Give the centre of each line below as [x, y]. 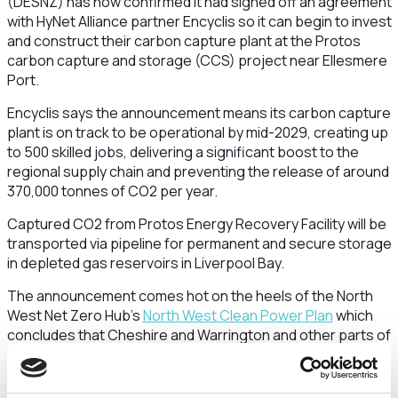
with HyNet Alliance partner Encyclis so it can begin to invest [199, 21]
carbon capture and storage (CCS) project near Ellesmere [197, 60]
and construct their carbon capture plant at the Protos [183, 41]
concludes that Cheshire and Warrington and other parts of [199, 335]
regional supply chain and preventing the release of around [198, 171]
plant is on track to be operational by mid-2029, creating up [197, 132]
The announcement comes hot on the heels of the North [190, 296]
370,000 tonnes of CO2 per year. [112, 191]
